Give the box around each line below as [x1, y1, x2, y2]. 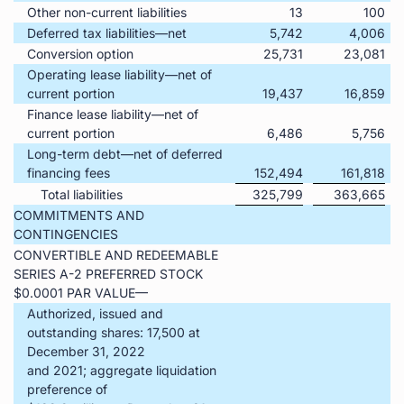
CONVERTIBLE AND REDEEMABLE [14, 246, 218, 262]
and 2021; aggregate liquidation [27, 362, 216, 378]
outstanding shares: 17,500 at [27, 324, 200, 340]
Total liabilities [41, 186, 123, 202]
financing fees [27, 164, 110, 180]
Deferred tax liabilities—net [27, 24, 187, 41]
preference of [27, 381, 107, 397]
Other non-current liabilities [27, 4, 187, 20]
